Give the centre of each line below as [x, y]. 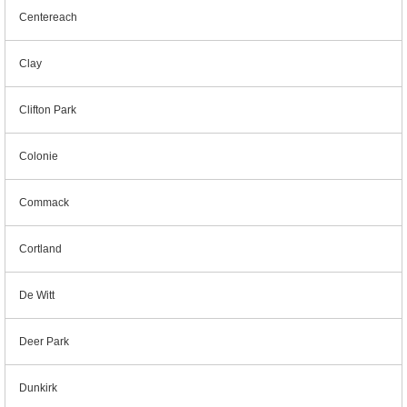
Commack [44, 203]
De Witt [37, 295]
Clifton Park [48, 110]
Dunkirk [38, 388]
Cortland [40, 249]
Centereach [48, 17]
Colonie [39, 156]
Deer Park [44, 342]
